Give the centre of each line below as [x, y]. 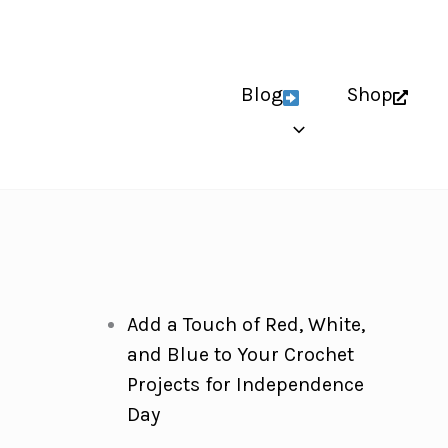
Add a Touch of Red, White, [245, 324]
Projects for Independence [245, 384]
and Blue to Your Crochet [240, 354]
